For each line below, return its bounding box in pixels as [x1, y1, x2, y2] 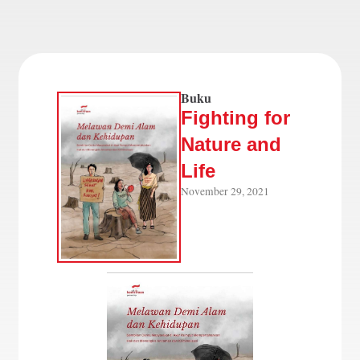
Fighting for [181, 107, 290, 129]
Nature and [181, 133, 281, 156]
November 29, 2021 [181, 184, 269, 199]
